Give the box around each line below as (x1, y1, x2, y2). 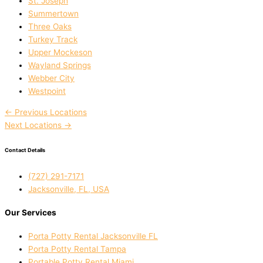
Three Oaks (28, 22, 72, 32)
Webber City (28, 73, 75, 83)
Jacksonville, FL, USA (28, 184, 109, 194)
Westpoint (28, 86, 66, 96)
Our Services (5, 207, 56, 217)
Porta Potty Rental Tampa (28, 244, 126, 254)
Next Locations (5, 120, 64, 130)
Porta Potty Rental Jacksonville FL (28, 231, 158, 241)
